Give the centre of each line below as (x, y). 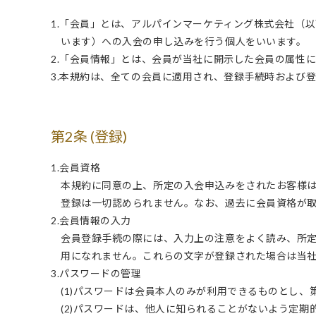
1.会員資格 (76, 168)
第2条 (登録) (89, 136)
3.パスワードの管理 (96, 273)
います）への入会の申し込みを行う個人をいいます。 (184, 41)
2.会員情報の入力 (91, 220)
